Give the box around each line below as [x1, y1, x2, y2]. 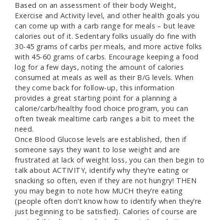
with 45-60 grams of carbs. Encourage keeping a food [15, 52, 199, 62]
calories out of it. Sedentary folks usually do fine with [15, 31, 196, 41]
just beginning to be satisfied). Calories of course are [15, 207, 197, 217]
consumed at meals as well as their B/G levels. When [15, 73, 194, 82]
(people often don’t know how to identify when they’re [15, 196, 202, 206]
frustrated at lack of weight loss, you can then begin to [15, 155, 205, 165]
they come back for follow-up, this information [15, 83, 175, 93]
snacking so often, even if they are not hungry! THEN [15, 176, 197, 186]
